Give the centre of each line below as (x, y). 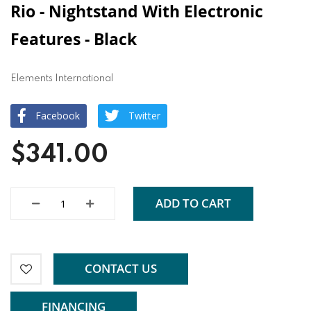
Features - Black (74, 39)
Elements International (62, 78)
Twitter (144, 115)
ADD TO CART (193, 203)
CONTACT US (120, 269)
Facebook (58, 115)
